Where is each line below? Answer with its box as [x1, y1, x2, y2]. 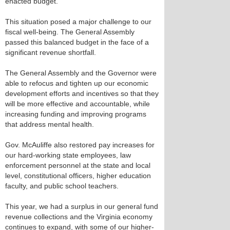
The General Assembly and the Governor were [5, 69, 157, 77]
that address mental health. [5, 120, 94, 128]
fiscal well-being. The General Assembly [5, 28, 135, 36]
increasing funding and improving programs [5, 110, 146, 118]
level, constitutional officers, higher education [5, 171, 151, 180]
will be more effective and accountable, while [5, 100, 150, 108]
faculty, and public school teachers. [5, 182, 119, 190]
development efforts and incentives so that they [5, 89, 159, 98]
